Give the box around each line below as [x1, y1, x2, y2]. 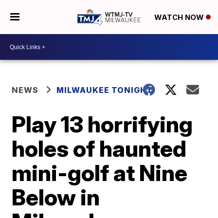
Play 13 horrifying [12, 110, 193, 138]
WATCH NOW [154, 13, 206, 22]
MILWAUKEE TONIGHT [56, 85, 153, 95]
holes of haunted [12, 135, 187, 162]
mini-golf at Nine [12, 159, 188, 186]
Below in [12, 183, 100, 211]
